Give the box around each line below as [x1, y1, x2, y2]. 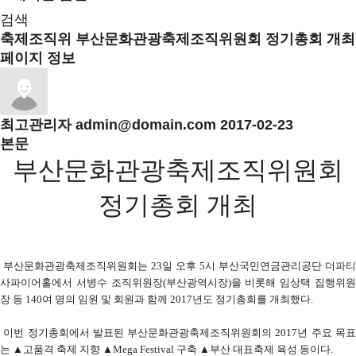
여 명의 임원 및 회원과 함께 [42, 293, 168, 305]
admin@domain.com [75, 117, 216, 133]
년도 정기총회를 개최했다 [192, 293, 311, 305]
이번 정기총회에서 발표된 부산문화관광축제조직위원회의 [3, 327, 273, 339]
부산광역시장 [165, 277, 228, 288]
